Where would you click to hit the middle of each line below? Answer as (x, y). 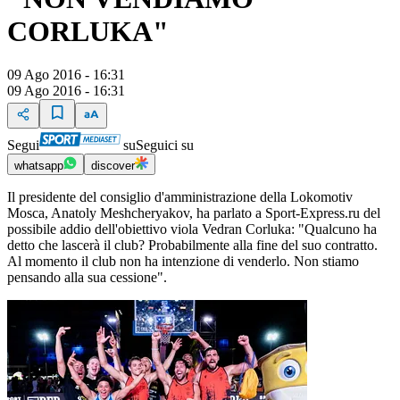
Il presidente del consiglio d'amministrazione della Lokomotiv (180, 197)
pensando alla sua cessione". (87, 278)
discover (113, 166)
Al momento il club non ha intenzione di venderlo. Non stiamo (183, 262)
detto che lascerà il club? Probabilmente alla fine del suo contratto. (192, 246)
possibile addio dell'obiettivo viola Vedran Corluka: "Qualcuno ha (192, 229)
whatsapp (39, 166)
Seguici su (165, 146)
